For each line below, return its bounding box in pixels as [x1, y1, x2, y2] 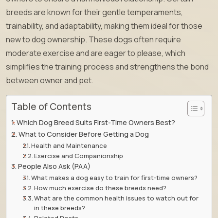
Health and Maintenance [31, 141, 108, 150]
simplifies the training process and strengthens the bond [6, 61, 209, 72]
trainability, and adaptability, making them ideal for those [6, 20, 202, 31]
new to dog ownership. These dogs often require [6, 34, 181, 45]
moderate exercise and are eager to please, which [6, 47, 185, 58]
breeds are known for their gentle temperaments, [6, 6, 183, 18]
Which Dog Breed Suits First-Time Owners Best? [16, 117, 175, 127]
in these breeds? [34, 203, 86, 212]
